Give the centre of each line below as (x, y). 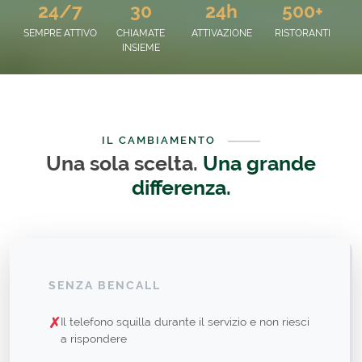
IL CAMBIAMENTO (161, 140)
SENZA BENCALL (105, 285)
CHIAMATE (141, 32)
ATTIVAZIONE (221, 32)
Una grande (259, 163)
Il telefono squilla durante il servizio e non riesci (185, 321)
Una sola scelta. (124, 163)
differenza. (181, 187)
